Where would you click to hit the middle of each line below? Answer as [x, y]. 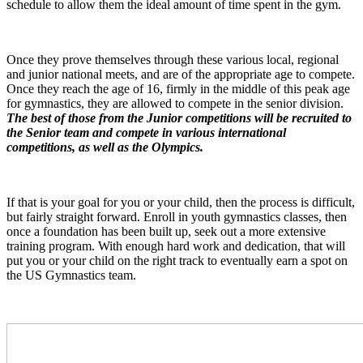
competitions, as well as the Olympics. [105, 147]
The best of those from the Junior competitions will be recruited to [179, 117]
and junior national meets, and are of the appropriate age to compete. [181, 74]
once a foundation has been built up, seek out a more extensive [166, 231]
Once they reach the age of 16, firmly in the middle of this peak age [178, 88]
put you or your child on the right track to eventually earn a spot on [177, 260]
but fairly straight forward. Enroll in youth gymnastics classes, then [177, 216]
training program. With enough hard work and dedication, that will [176, 246]
